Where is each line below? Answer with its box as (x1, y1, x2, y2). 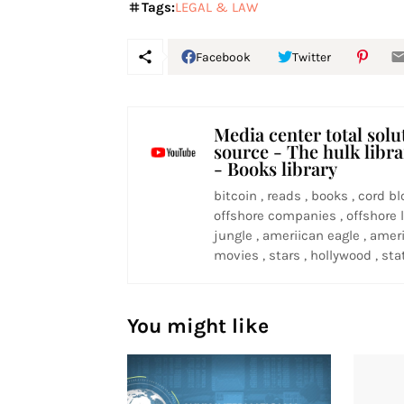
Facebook (195, 49, 251, 65)
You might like (126, 314, 269, 338)
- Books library (213, 156, 337, 180)
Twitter (291, 49, 331, 65)
